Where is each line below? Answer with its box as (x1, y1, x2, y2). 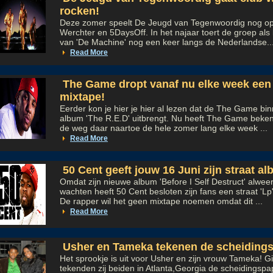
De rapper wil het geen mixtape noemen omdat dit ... (60, 196, 263, 206)
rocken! (60, 5, 99, 17)
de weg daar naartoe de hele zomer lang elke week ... (60, 123, 268, 133)
